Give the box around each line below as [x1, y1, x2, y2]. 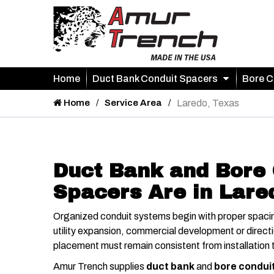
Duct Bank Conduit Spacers [92, 73, 218, 84]
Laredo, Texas [177, 97, 239, 108]
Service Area [105, 97, 162, 108]
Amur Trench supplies [53, 261, 146, 272]
